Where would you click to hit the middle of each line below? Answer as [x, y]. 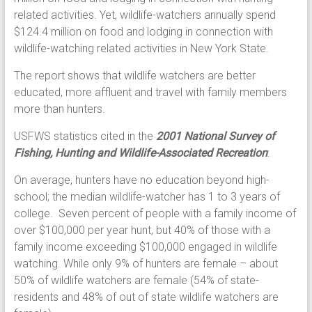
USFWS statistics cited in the [85, 136]
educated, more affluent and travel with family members [150, 93]
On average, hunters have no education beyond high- [141, 180]
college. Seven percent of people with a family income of [155, 214]
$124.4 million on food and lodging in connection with [143, 32]
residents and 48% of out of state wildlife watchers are [146, 297]
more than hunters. [59, 109]
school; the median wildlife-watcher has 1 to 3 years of [147, 197]
